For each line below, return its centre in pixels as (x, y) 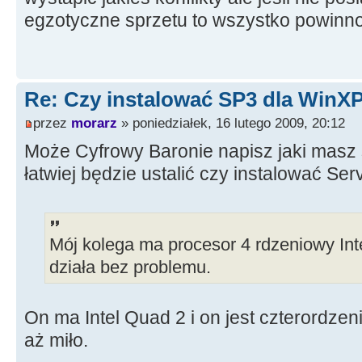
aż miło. (56, 341)
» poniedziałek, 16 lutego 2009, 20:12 (231, 123)
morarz (94, 123)
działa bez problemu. (130, 268)
